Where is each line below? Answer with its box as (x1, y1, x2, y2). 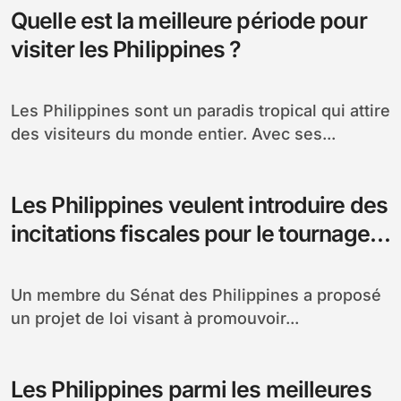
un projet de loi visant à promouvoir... (11, 308, 299, 328)
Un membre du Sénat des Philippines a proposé (11, 285, 22, 304)
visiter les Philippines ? (11, 35, 242, 63)
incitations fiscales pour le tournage (11, 219, 370, 247)
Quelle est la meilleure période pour (11, 6, 367, 34)
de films (11, 248, 92, 276)
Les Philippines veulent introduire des (11, 191, 388, 218)
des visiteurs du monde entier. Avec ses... (11, 124, 336, 143)
